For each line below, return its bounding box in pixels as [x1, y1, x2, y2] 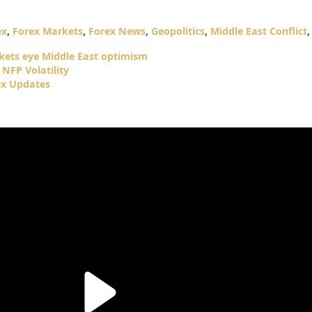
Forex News [88, 24, 146, 38]
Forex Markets [12, 24, 83, 38]
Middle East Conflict [210, 24, 307, 38]
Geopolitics [150, 24, 205, 38]
